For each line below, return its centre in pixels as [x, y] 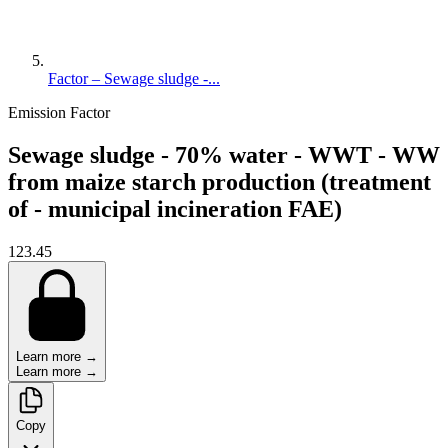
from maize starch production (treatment [219, 181]
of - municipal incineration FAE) [175, 208]
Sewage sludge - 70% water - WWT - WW [224, 154]
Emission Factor [59, 112]
